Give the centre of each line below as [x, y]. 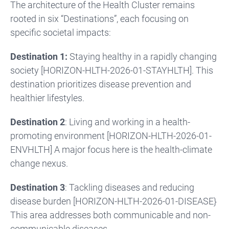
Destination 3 [38, 188]
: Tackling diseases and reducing [130, 188]
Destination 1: [40, 57]
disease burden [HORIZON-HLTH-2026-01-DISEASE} [113, 201]
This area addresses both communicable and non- [110, 215]
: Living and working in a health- [128, 122]
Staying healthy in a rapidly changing [143, 57]
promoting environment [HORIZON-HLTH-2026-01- [111, 136]
